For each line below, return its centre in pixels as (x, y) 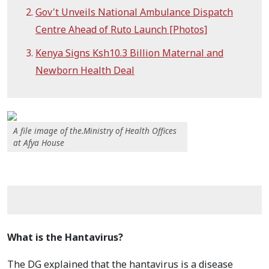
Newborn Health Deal (85, 71)
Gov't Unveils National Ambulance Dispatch (134, 12)
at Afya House (39, 143)
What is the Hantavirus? (65, 237)
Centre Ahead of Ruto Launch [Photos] (121, 30)
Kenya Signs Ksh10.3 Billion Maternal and (129, 53)
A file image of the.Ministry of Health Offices (95, 131)
